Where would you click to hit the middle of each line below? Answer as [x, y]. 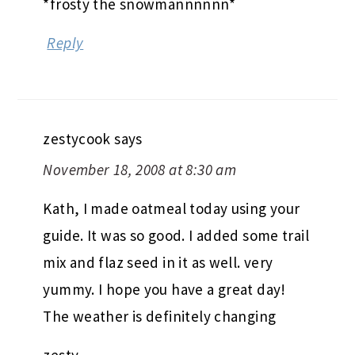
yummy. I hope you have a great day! [164, 289]
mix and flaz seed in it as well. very [158, 262]
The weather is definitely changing [160, 316]
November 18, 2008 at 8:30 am [140, 169]
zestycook [77, 138]
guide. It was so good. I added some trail [176, 235]
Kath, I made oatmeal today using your [172, 208]
